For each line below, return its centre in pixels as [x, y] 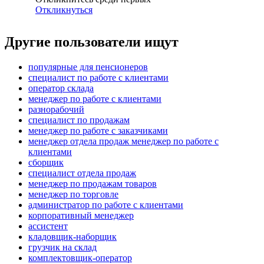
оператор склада [61, 88]
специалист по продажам [79, 120]
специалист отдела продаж [82, 173]
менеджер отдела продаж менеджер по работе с [123, 141]
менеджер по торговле [73, 194]
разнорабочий [56, 110]
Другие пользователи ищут [92, 42]
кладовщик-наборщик [72, 237]
